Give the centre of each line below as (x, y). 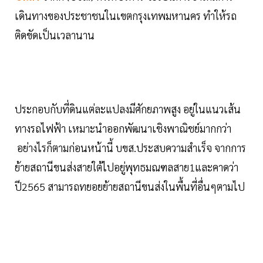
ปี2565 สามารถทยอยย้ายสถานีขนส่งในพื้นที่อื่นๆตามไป (130, 187)
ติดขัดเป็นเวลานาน (55, 35)
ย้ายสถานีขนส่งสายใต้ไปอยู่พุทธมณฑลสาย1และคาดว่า (127, 167)
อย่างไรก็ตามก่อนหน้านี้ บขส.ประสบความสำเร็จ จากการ (130, 148)
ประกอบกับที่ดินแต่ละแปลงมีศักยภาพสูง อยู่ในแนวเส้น (128, 109)
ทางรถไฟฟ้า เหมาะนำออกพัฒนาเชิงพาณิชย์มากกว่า (123, 129)
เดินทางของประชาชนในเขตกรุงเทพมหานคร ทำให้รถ (126, 16)
